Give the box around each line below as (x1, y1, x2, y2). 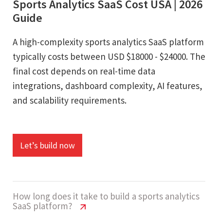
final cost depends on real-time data (13, 65, 155, 77)
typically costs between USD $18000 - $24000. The (13, 50, 205, 62)
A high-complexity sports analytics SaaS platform (13, 36, 204, 48)
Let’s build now (20, 139, 75, 151)
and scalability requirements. (13, 94, 127, 106)
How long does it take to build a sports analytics (13, 190, 200, 202)
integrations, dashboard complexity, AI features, (13, 79, 202, 91)
